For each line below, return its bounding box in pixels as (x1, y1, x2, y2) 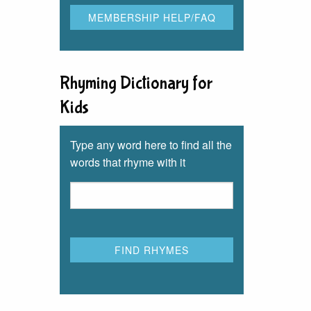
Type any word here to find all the (70, 137, 232, 153)
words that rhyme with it (70, 154, 185, 171)
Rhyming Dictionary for (60, 74, 212, 94)
